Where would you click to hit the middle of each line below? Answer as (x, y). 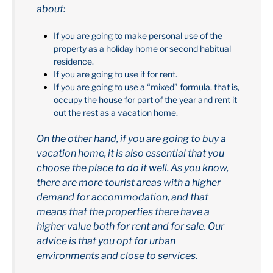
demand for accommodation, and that (122, 197)
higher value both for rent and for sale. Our (130, 227)
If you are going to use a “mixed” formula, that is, (147, 87)
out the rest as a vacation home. (116, 113)
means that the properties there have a (123, 212)
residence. (74, 62)
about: (51, 9)
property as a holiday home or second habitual (142, 49)
